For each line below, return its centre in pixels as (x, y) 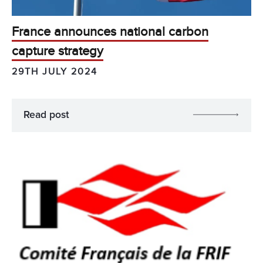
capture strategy (58, 52)
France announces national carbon (110, 32)
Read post (46, 115)
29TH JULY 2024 (55, 71)
